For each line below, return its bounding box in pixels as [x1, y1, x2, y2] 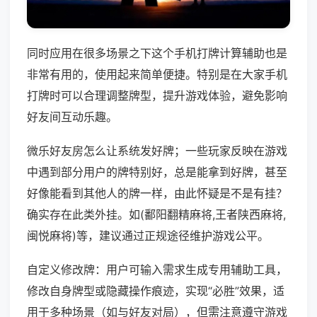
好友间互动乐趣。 [27, 110, 117, 125]
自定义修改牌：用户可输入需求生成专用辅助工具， [27, 263, 287, 277]
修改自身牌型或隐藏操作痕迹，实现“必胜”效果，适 [27, 284, 284, 299]
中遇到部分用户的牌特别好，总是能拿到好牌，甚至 [27, 165, 287, 180]
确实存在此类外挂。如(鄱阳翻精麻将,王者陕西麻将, [27, 207, 286, 222]
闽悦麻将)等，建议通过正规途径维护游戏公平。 [27, 229, 269, 243]
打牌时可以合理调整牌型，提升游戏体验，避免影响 [27, 88, 287, 103]
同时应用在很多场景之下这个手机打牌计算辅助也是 [27, 46, 287, 61]
